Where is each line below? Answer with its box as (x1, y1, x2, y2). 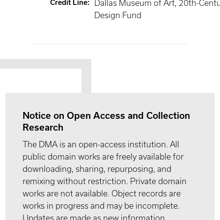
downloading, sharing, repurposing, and (23, 165, 172, 173)
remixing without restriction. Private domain (23, 177, 187, 186)
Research (23, 122, 64, 133)
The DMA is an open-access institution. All (23, 140, 180, 149)
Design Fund (94, 11, 142, 20)
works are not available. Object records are (23, 189, 181, 198)
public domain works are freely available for (23, 152, 184, 161)
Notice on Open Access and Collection (23, 110, 191, 121)
